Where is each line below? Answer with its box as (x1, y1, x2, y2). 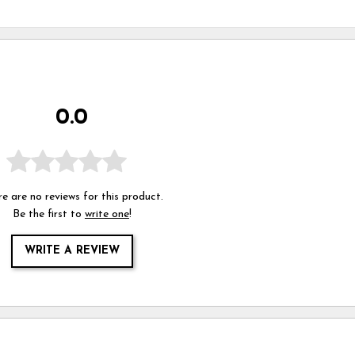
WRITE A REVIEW (24, 244, 120, 257)
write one (84, 208, 129, 220)
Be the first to (12, 208, 85, 220)
